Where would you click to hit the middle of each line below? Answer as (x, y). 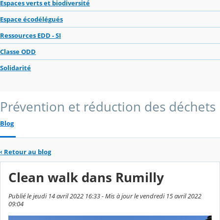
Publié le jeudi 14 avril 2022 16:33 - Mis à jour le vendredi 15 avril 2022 (105, 196)
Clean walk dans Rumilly (86, 178)
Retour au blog (27, 151)
